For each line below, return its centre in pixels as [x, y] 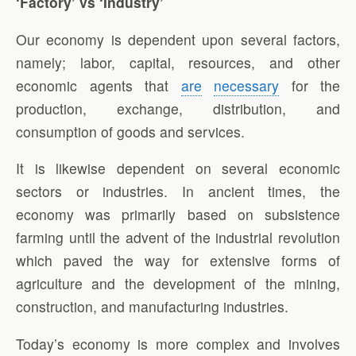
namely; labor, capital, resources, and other [178, 62]
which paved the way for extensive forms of [178, 261]
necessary [246, 85]
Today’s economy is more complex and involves [178, 343]
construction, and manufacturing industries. [152, 307]
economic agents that [99, 85]
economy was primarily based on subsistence [178, 215]
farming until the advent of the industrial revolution [178, 238]
